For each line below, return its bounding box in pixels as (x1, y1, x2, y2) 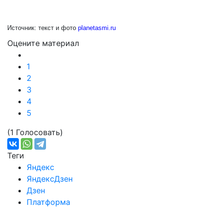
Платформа (27, 197, 70, 207)
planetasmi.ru (78, 24, 116, 31)
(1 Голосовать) (7, 127, 63, 137)
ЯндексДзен (27, 174, 73, 184)
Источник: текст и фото (7, 24, 78, 31)
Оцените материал (7, 38, 79, 48)
